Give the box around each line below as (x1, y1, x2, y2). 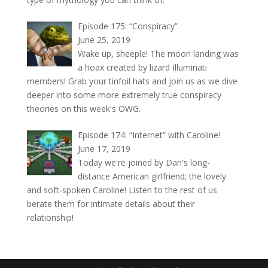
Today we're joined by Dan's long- (78, 157, 211, 168)
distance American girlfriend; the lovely (78, 170, 227, 182)
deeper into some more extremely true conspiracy (26, 89, 221, 100)
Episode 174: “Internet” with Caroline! (78, 129, 221, 141)
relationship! (26, 212, 74, 223)
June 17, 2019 (78, 143, 131, 154)
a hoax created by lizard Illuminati (78, 62, 208, 73)
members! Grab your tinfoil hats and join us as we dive (26, 75, 237, 87)
